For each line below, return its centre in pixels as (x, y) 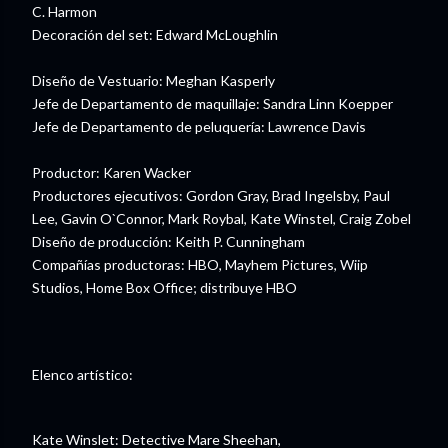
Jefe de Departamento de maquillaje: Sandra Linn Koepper (212, 103)
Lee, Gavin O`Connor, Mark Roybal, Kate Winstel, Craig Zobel (221, 218)
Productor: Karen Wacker (111, 172)
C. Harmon (64, 11)
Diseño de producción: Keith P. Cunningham (168, 241)
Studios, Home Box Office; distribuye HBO (164, 287)
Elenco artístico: (82, 375)
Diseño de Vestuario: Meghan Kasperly (153, 80)
